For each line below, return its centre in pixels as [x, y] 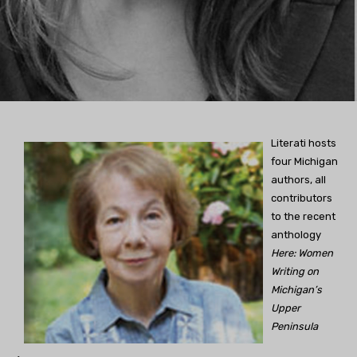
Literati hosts [304, 143]
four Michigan [304, 162]
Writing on [295, 272]
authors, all [298, 180]
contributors [302, 198]
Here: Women [302, 253]
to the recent [303, 217]
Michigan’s [296, 290]
